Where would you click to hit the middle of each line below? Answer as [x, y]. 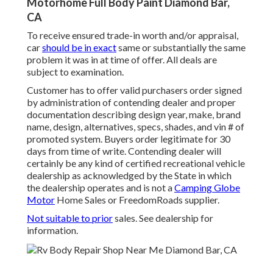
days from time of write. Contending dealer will [124, 151]
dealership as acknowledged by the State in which [129, 175]
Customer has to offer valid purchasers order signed [134, 90]
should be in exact [79, 48]
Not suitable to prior [70, 218]
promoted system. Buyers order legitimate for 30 [129, 139]
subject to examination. [75, 72]
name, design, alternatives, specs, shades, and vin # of [136, 127]
